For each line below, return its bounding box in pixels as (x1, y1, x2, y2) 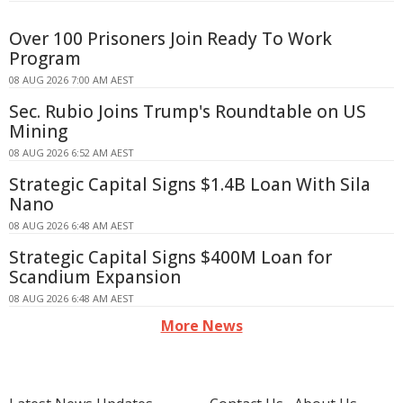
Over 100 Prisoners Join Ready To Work (9, 27, 332, 50)
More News (160, 316, 243, 336)
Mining (9, 120, 67, 143)
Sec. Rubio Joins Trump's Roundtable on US (9, 100, 366, 123)
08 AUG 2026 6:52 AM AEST (9, 146, 134, 159)
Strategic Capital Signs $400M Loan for (9, 246, 332, 269)
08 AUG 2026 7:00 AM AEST (9, 73, 134, 86)
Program (9, 47, 81, 70)
